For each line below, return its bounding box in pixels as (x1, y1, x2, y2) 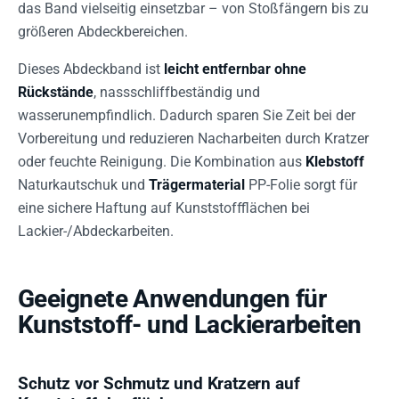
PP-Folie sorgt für (245, 176, 357, 193)
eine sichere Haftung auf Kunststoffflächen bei (18, 199, 310, 216)
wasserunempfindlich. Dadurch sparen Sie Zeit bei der (18, 107, 355, 124)
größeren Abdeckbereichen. (18, 23, 188, 40)
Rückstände (18, 84, 94, 101)
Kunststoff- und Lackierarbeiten (18, 310, 362, 339)
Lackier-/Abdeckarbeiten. (18, 223, 174, 240)
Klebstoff (305, 153, 364, 170)
